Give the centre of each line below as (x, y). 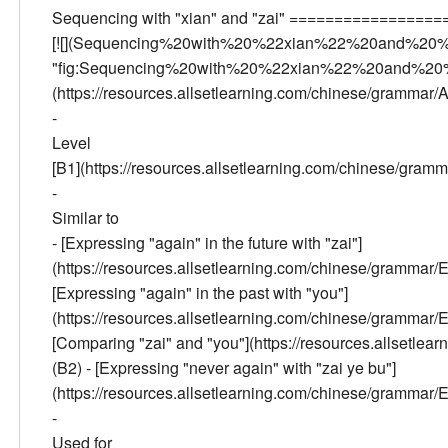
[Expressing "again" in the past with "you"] (200, 292)
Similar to (85, 217)
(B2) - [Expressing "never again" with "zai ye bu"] (224, 367)
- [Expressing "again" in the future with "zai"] (207, 242)
